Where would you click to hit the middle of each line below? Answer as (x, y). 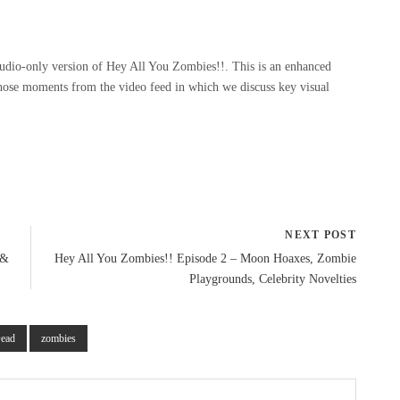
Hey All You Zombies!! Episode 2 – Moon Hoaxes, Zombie (205, 258)
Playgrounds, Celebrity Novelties (273, 279)
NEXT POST (321, 234)
